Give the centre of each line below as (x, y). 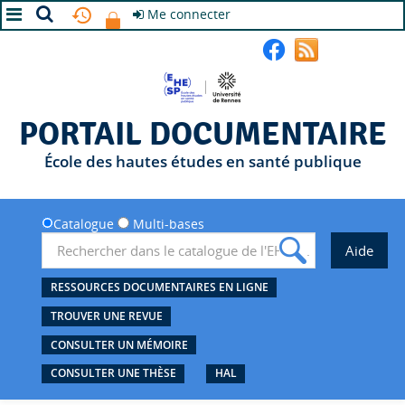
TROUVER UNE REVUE (106, 316)
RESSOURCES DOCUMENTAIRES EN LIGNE (159, 287)
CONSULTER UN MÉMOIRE (119, 344)
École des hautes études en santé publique (202, 161)
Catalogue (85, 224)
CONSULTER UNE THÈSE (113, 373)
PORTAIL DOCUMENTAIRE (202, 134)
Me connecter (189, 14)
